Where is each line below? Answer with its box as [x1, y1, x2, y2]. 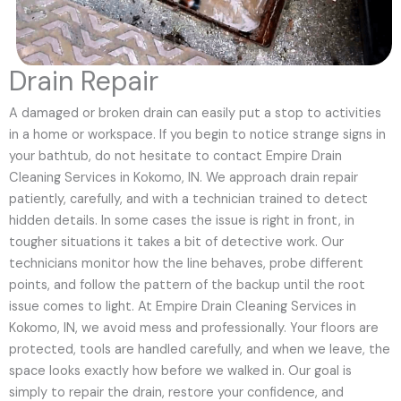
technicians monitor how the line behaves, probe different [9, 254, 363, 272]
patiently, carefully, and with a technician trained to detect [9, 190, 368, 208]
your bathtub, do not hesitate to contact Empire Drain [9, 147, 342, 165]
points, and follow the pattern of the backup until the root [9, 276, 365, 294]
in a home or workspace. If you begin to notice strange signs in [9, 125, 386, 143]
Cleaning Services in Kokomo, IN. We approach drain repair [9, 168, 358, 186]
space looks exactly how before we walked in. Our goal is [9, 362, 352, 380]
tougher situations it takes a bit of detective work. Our [9, 233, 344, 251]
